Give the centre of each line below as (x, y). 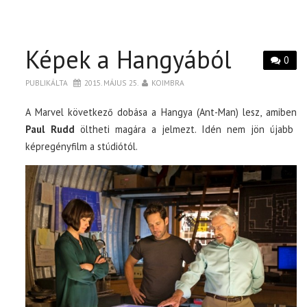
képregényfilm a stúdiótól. (82, 146)
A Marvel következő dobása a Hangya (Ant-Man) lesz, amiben (161, 112)
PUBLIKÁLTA (48, 83)
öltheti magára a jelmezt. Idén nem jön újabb (184, 129)
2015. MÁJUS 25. (112, 83)
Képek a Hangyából (129, 59)
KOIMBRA (168, 83)
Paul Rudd (50, 129)
